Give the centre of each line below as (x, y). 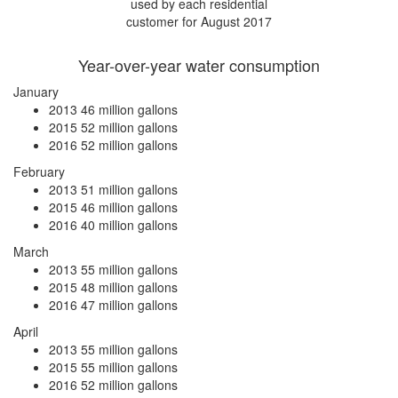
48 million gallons (129, 287)
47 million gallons (129, 305)
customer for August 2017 (199, 21)
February (39, 171)
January (36, 92)
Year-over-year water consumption (199, 65)
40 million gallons (129, 225)
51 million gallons (129, 189)
